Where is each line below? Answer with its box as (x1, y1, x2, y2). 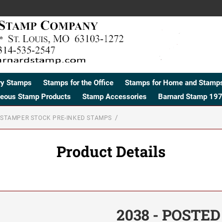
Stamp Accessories (82, 92, 147, 101)
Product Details (56, 141, 166, 161)
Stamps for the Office (43, 78, 113, 87)
